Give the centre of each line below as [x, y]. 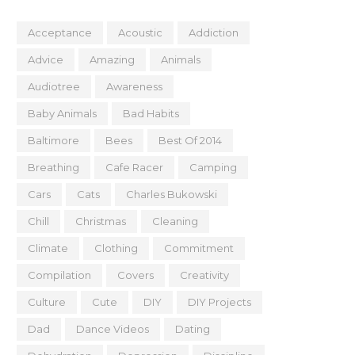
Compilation [59, 275]
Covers [136, 275]
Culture [47, 302]
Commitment [199, 248]
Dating [193, 329]
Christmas [101, 221]
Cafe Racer [134, 167]
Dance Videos [113, 329]
